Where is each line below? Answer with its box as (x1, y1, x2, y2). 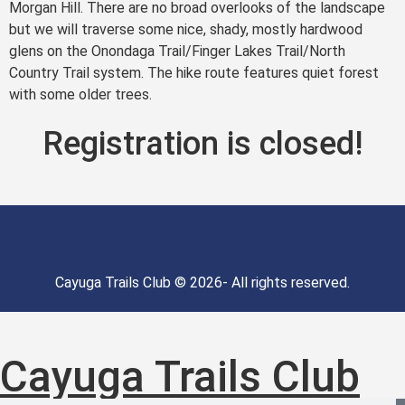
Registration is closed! (42, 125, 363, 164)
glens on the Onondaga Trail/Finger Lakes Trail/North (9, 42, 345, 60)
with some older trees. (9, 85, 155, 103)
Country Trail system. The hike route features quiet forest (9, 63, 379, 81)
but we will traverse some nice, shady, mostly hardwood (9, 20, 363, 38)
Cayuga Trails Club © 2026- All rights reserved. (55, 274, 350, 292)
